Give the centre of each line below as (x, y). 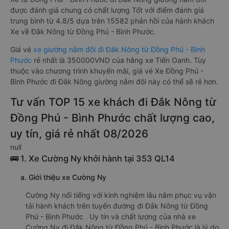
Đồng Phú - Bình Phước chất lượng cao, (112, 118)
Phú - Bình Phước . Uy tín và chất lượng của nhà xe (111, 216)
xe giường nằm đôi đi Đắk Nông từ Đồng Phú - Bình (119, 49)
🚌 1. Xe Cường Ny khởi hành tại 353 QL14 (93, 158)
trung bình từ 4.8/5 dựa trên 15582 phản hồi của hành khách (112, 21)
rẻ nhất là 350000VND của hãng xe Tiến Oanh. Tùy (120, 60)
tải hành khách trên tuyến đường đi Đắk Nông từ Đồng (117, 206)
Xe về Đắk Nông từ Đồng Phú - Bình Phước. (83, 31)
